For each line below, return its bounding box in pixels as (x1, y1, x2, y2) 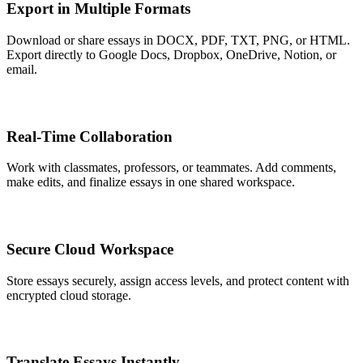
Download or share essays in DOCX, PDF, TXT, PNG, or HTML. (6, 32, 350, 47)
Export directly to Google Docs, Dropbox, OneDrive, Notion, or (6, 47, 336, 62)
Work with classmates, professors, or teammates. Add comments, (6, 160, 336, 175)
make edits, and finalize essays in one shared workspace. (6, 175, 295, 190)
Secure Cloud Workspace (6, 241, 173, 258)
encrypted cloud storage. (6, 288, 131, 302)
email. (6, 62, 37, 76)
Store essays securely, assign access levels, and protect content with (6, 273, 349, 288)
